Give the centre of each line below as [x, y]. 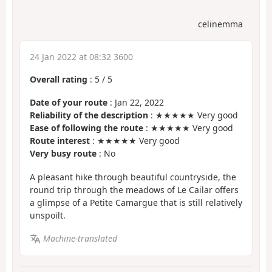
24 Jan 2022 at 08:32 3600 [81, 56]
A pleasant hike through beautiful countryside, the [133, 177]
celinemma [220, 24]
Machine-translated [80, 239]
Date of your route [69, 103]
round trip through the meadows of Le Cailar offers [134, 189]
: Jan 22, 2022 [136, 103]
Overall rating [59, 79]
